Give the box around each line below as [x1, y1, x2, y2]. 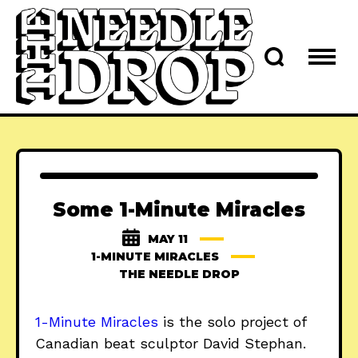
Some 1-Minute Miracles [53, 198, 305, 222]
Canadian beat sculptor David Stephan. [35, 335, 306, 352]
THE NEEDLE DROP [118, 267, 240, 282]
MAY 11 [148, 232, 188, 247]
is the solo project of [158, 313, 306, 331]
